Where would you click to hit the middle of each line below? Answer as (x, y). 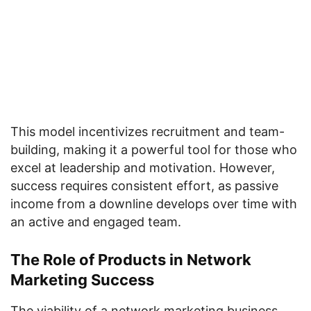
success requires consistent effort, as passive (144, 186)
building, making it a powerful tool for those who (154, 150)
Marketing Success (82, 280)
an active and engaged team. (96, 222)
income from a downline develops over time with (154, 204)
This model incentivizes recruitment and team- (148, 132)
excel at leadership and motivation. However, (143, 168)
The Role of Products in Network (131, 260)
